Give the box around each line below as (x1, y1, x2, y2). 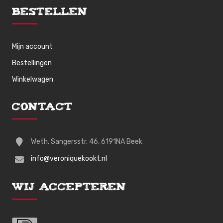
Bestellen (12, 8, 88, 17)
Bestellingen (12, 59, 52, 67)
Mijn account (12, 42, 53, 51)
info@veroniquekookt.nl (31, 154, 108, 163)
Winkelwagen (12, 75, 54, 84)
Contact (12, 104, 73, 112)
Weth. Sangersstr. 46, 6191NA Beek (31, 137, 143, 146)
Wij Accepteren (12, 183, 126, 192)
